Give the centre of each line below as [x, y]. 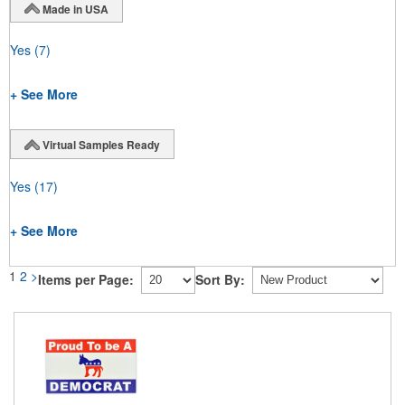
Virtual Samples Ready [101, 145]
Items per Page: [86, 280]
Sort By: [220, 280]
